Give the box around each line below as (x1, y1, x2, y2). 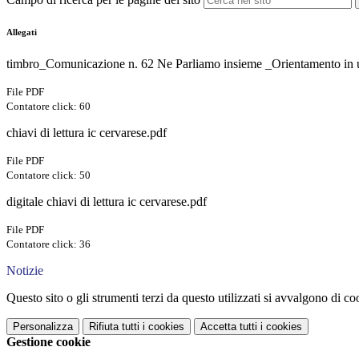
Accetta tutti (200, 321, 257, 333)
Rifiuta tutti (89, 321, 139, 333)
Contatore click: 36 (6, 238, 91, 251)
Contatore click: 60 (6, 100, 91, 113)
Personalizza (13, 321, 73, 333)
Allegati (6, 27, 37, 38)
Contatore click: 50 (6, 169, 91, 182)
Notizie (6, 264, 43, 278)
